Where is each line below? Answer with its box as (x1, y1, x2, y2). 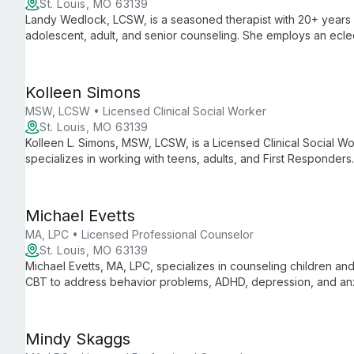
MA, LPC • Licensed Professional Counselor (25, 228, 254, 241)
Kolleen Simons (25, 83, 141, 102)
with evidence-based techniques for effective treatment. (25, 291, 320, 304)
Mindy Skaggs (25, 330, 130, 348)
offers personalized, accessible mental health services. (25, 168, 312, 181)
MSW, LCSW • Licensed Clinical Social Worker (25, 104, 266, 118)
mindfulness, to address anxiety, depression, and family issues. (25, 44, 352, 58)
